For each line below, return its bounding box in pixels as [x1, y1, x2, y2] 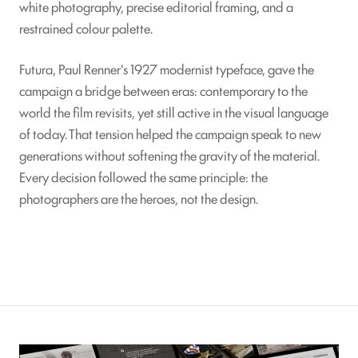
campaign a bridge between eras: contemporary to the [19, 80, 308, 100]
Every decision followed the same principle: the [19, 166, 268, 186]
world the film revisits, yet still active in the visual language [19, 101, 328, 121]
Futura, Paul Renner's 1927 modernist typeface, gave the [19, 58, 314, 78]
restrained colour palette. [19, 18, 153, 38]
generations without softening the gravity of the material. [19, 145, 320, 165]
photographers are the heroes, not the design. [19, 188, 258, 208]
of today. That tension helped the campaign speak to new [19, 123, 321, 143]
